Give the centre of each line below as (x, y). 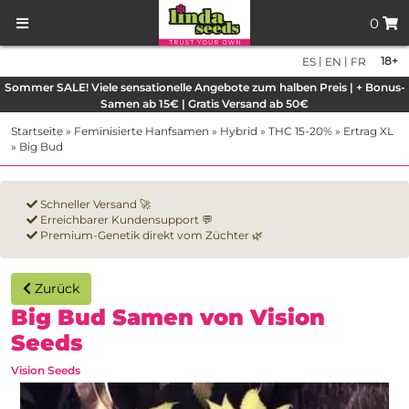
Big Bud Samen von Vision (168, 318)
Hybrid (239, 131)
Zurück (57, 289)
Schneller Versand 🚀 (94, 204)
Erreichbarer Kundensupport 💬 (125, 220)
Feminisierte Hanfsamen (142, 131)
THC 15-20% (300, 131)
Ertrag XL (368, 131)
